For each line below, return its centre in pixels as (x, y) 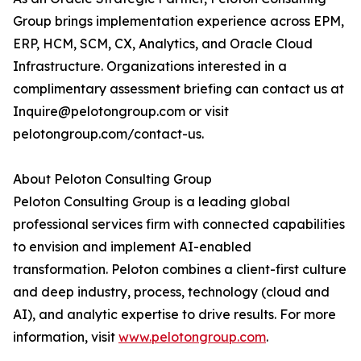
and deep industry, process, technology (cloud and (171, 292)
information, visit (66, 337)
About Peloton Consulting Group (112, 179)
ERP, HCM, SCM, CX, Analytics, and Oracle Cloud (163, 44)
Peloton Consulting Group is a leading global (151, 202)
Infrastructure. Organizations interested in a (150, 66)
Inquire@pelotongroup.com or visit (121, 112)
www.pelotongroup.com (192, 337)
